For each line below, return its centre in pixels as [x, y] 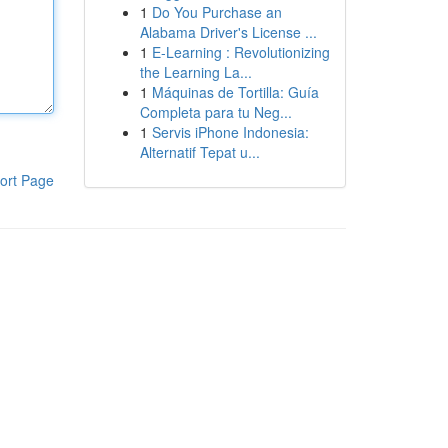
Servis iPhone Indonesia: [230, 132]
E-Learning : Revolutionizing [240, 52]
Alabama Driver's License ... [228, 32]
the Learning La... [195, 72]
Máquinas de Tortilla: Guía [235, 92]
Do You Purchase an [216, 12]
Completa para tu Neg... [215, 112]
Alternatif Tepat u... [199, 152]
